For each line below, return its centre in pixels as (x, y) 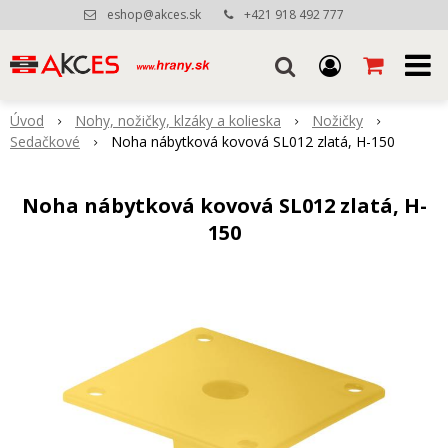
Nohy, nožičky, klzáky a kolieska (178, 120)
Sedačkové (45, 141)
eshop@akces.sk (154, 14)
